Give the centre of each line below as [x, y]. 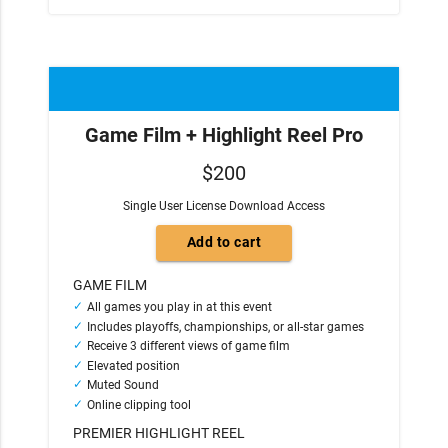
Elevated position [134, 365]
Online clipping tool [141, 404]
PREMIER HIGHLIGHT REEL [159, 432]
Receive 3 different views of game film [189, 346]
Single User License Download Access [224, 205]
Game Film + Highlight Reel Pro [224, 134]
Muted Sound [123, 385]
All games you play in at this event [180, 307]
